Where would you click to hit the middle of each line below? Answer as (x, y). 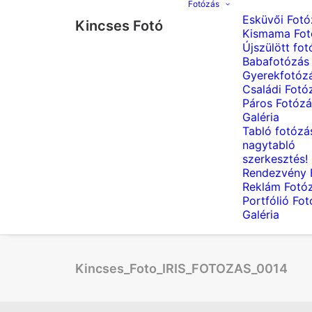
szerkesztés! (275, 159)
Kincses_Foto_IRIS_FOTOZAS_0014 (181, 268)
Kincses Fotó (119, 26)
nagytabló (269, 145)
